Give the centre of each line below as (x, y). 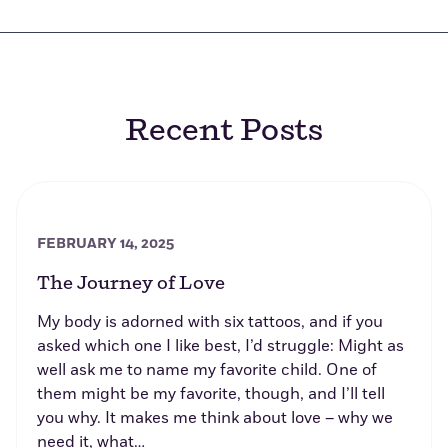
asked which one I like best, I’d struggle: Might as (220, 346)
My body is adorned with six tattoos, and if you (210, 322)
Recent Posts (224, 131)
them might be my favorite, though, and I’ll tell (211, 394)
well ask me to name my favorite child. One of (207, 370)
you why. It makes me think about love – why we (215, 418)
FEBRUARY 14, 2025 (105, 244)
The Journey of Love (131, 284)
